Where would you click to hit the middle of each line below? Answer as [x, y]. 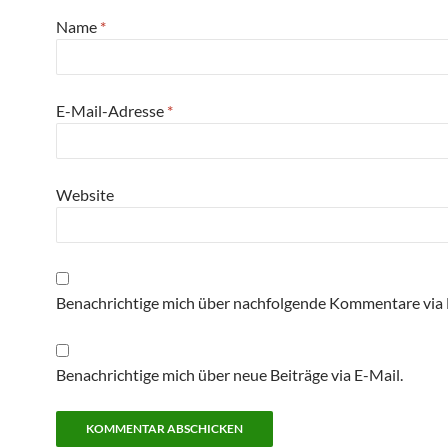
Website [85, 194]
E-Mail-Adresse [111, 110]
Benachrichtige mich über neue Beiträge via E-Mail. [229, 374]
